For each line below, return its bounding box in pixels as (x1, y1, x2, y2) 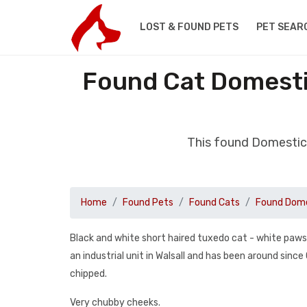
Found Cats (189, 197, 240, 208)
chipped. (70, 268, 107, 280)
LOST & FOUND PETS (139, 21, 238, 33)
